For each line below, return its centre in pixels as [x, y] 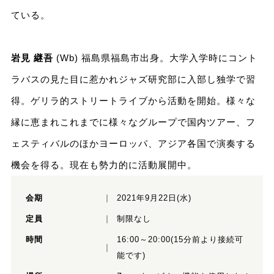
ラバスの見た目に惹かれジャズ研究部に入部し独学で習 [133, 80]
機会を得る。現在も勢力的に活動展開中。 [104, 165]
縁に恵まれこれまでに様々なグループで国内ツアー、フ [133, 122]
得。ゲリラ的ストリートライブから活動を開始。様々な [133, 101]
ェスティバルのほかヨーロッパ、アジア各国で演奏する [133, 144]
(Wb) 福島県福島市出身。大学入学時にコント [155, 58]
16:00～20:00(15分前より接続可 [180, 240]
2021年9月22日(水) [154, 198]
